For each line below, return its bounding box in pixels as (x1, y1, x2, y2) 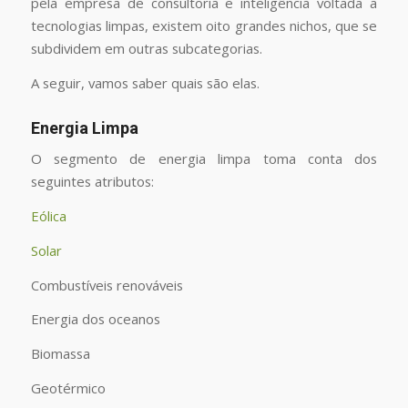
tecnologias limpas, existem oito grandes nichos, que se (30, 16, 378, 36)
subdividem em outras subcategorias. (30, 39, 262, 58)
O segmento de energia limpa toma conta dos (30, 149, 378, 168)
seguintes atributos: (30, 172, 154, 191)
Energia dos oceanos (30, 310, 160, 329)
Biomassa (30, 343, 90, 362)
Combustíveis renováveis (30, 275, 183, 294)
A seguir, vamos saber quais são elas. (30, 73, 260, 92)
